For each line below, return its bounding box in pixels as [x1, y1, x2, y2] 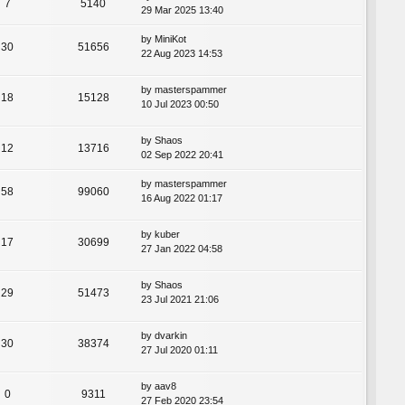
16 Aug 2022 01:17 [141, 192, 222, 203]
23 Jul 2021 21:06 [141, 294, 219, 306]
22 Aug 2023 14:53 [141, 47, 222, 59]
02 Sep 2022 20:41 [141, 148, 223, 160]
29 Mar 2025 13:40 [141, 4, 223, 15]
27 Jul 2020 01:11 [141, 344, 218, 356]
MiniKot [155, 33, 186, 44]
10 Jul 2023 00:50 [141, 98, 219, 109]
